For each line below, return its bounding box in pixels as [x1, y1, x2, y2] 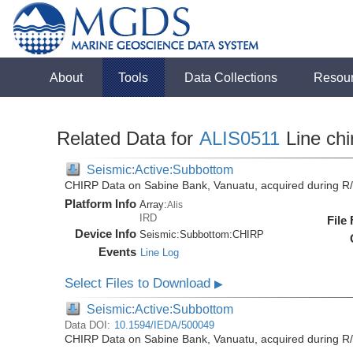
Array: [139, 199, 168, 210]
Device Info [75, 227, 137, 240]
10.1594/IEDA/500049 [114, 319, 215, 332]
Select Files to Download [65, 276, 215, 291]
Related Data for [57, 128, 199, 149]
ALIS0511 [199, 128, 281, 149]
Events [98, 245, 137, 258]
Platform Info [65, 197, 137, 210]
